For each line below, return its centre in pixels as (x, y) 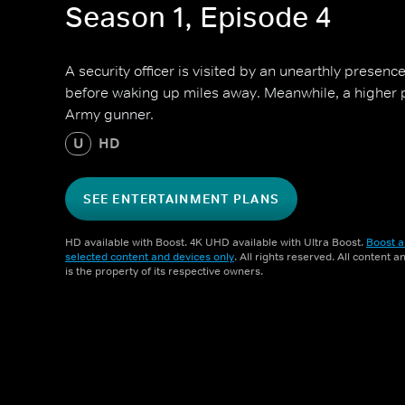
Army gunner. (109, 114)
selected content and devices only (150, 257)
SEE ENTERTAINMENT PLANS (181, 199)
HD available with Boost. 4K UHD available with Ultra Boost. (216, 242)
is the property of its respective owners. (164, 271)
